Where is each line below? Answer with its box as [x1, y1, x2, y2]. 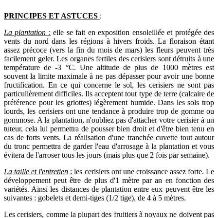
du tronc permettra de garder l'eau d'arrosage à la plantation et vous [4, 142, 214, 150]
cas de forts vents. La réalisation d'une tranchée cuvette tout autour [4, 133, 214, 142]
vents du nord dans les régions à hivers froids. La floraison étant [4, 36, 214, 45]
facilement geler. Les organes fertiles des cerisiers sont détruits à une [4, 54, 214, 63]
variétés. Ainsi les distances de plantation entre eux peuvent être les [4, 184, 214, 193]
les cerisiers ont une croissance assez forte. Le [72, 167, 215, 176]
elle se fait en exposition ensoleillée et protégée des [50, 28, 215, 36]
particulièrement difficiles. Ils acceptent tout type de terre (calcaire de [4, 89, 214, 98]
